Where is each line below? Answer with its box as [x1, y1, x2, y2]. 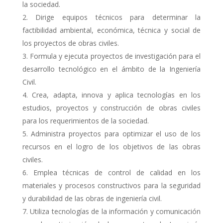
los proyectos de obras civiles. [22, 38, 119, 48]
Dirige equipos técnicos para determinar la [35, 12, 201, 22]
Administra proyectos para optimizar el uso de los [31, 128, 201, 138]
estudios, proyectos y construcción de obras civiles [22, 103, 201, 112]
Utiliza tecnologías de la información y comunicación [30, 206, 201, 216]
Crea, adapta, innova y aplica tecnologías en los [32, 90, 201, 100]
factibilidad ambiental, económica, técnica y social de [22, 25, 201, 35]
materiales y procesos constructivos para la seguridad [22, 180, 201, 190]
